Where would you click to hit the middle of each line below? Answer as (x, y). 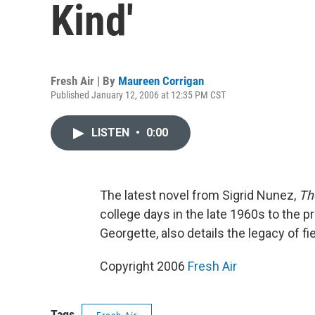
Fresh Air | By (84, 81)
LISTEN (112, 133)
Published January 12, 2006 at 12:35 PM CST (138, 95)
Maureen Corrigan (161, 81)
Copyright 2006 (144, 266)
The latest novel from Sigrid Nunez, (199, 195)
